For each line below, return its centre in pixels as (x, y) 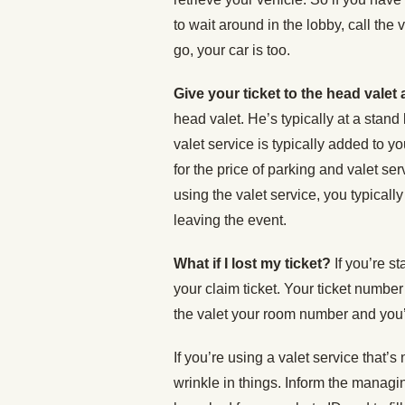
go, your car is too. (232, 50)
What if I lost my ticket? (254, 264)
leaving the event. (230, 220)
